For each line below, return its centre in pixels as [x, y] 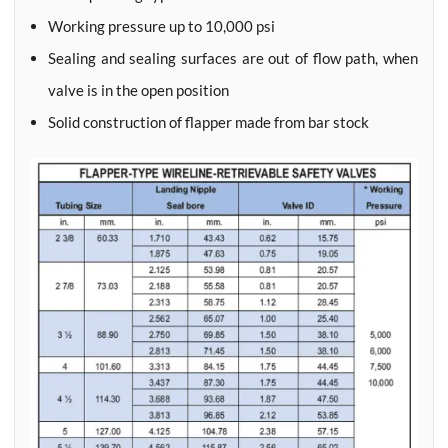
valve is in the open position [138, 90]
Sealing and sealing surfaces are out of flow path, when [233, 58]
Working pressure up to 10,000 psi [161, 26]
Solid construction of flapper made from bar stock [208, 122]
